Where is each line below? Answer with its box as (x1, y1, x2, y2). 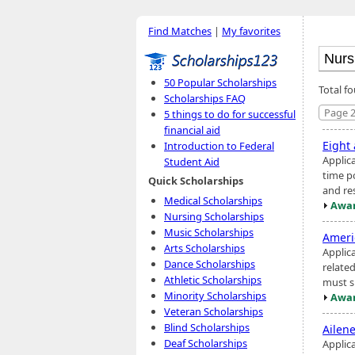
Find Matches (148, 24, 212, 38)
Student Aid (164, 155, 219, 169)
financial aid (164, 123, 220, 137)
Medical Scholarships (164, 193, 262, 208)
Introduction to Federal (164, 139, 274, 153)
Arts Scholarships (164, 241, 245, 255)
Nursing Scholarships (164, 209, 264, 223)
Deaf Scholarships (164, 336, 247, 350)
